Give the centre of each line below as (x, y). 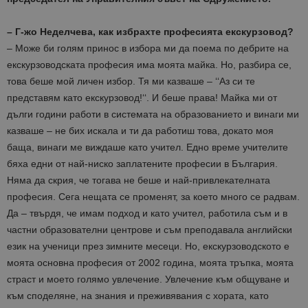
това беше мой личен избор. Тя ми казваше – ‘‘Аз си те (131, 81)
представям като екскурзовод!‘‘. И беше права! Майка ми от (142, 98)
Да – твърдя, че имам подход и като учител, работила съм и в (147, 213)
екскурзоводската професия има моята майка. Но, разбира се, (149, 65)
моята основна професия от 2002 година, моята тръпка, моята (150, 263)
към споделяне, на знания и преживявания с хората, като (138, 296)
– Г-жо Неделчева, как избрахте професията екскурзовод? (150, 32)
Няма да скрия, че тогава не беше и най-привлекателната (139, 180)
